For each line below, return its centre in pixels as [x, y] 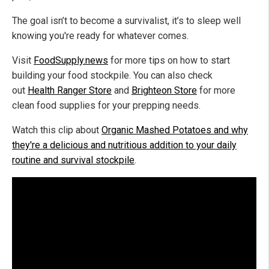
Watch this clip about [57, 130]
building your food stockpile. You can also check [112, 76]
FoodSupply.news [71, 61]
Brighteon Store [164, 91]
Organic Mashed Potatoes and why [175, 130]
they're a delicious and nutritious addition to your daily [124, 145]
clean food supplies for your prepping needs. [106, 106]
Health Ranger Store [70, 91]
